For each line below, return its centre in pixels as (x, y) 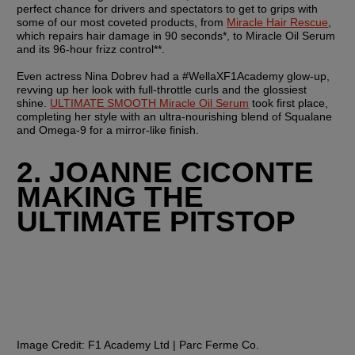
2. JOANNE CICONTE (166, 172)
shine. (34, 103)
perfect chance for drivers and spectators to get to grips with (168, 9)
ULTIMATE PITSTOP (157, 221)
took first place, (289, 103)
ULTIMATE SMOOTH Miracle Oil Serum (150, 103)
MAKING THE (111, 197)
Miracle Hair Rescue (278, 23)
